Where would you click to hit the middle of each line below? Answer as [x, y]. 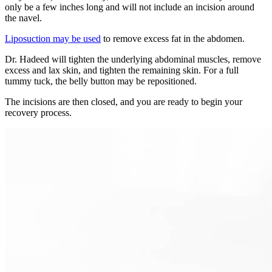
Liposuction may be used [53, 38]
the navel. [23, 18]
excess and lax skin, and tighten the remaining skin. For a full [122, 70]
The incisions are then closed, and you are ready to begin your [124, 101]
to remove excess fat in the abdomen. [173, 38]
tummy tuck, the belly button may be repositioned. [101, 81]
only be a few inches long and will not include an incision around [130, 7]
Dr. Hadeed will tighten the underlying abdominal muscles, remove [133, 59]
